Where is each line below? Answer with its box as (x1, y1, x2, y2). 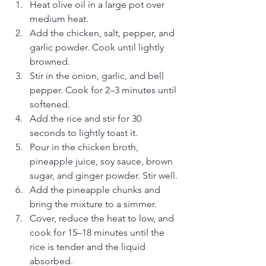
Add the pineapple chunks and (30, 184, 163, 196)
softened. (30, 99, 70, 110)
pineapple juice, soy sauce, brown (30, 156, 175, 167)
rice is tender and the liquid (30, 241, 148, 253)
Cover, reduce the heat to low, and (30, 213, 176, 224)
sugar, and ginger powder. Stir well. (30, 170, 178, 182)
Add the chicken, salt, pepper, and (30, 27, 177, 39)
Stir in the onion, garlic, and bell (30, 70, 166, 82)
